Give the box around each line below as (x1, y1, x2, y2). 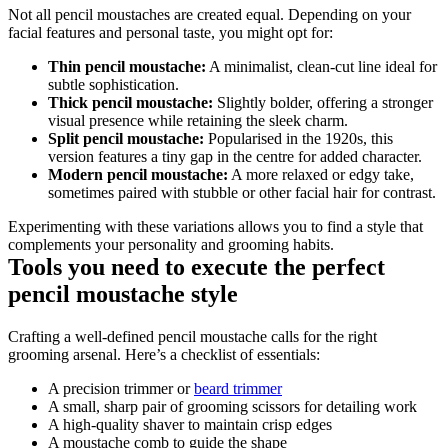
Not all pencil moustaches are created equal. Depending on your (8, 6, 411, 24)
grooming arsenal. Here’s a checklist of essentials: (8, 346, 320, 364)
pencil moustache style (8, 281, 238, 308)
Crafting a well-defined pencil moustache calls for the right (8, 328, 377, 346)
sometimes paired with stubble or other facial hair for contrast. (48, 184, 436, 202)
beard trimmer (194, 380, 282, 398)
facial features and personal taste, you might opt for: (8, 24, 333, 42)
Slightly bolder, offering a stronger (213, 94, 433, 112)
